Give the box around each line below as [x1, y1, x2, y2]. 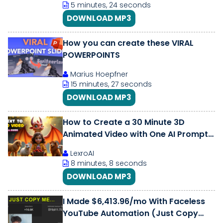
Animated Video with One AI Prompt [63, 128, 208, 140]
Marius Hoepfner [68, 69, 128, 79]
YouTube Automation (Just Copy [63, 208, 198, 219]
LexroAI [68, 148, 94, 158]
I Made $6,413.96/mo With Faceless [63, 196, 205, 207]
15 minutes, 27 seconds [69, 79, 152, 89]
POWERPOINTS [63, 49, 120, 61]
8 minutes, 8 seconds [69, 158, 147, 168]
